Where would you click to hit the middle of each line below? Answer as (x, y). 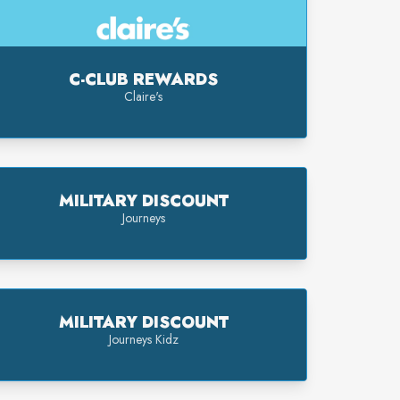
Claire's (144, 96)
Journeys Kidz (143, 339)
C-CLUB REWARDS (144, 79)
